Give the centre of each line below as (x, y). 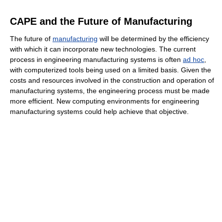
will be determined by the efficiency (153, 39)
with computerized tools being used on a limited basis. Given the (111, 70)
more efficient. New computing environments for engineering (105, 101)
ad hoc (194, 60)
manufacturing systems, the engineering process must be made (110, 91)
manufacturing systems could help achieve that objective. (99, 112)
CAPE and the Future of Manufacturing (101, 22)
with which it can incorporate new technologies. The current (103, 49)
